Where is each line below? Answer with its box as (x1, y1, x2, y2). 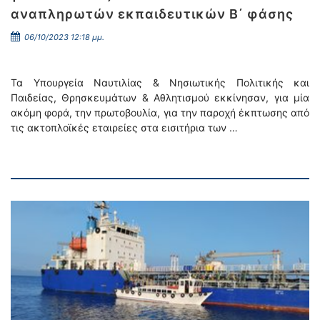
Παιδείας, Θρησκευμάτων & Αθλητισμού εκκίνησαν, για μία (11, 91, 309, 104)
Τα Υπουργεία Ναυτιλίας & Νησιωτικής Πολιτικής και (11, 76, 309, 89)
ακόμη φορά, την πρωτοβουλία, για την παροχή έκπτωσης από (11, 106, 309, 119)
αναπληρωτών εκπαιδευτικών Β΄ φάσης (11, 6, 294, 21)
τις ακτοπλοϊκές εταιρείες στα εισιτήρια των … (11, 121, 238, 134)
